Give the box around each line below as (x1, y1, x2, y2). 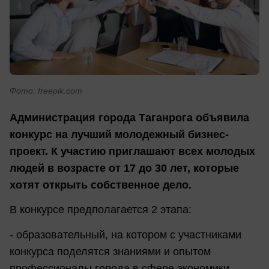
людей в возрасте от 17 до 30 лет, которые (10, 162, 239, 174)
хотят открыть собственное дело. (10, 178, 192, 191)
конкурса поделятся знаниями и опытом (10, 245, 211, 258)
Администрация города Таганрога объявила (10, 111, 249, 124)
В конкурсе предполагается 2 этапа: (10, 204, 192, 216)
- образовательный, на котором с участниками (10, 228, 241, 241)
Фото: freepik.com (10, 85, 82, 95)
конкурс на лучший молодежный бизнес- (10, 128, 229, 141)
